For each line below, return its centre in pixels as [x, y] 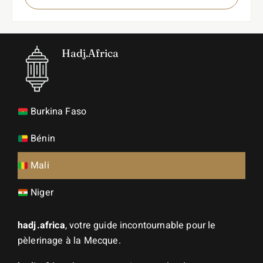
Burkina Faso [59, 112]
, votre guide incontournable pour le [140, 226]
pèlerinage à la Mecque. [69, 241]
